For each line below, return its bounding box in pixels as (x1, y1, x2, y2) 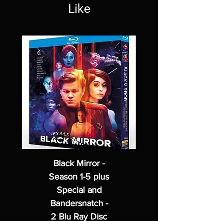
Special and (56, 185, 102, 195)
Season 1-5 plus (49, 172, 109, 182)
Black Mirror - (53, 158, 105, 168)
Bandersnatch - (50, 198, 108, 208)
